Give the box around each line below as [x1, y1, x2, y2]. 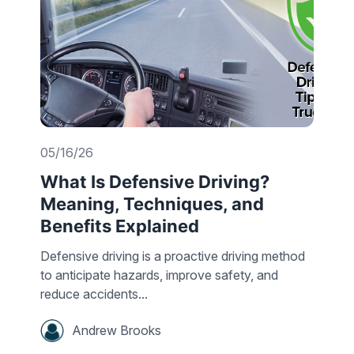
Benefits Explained [40, 215, 199, 236]
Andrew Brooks [72, 322, 161, 339]
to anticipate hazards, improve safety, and [40, 266, 278, 283]
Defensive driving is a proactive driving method [40, 247, 305, 264]
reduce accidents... [40, 285, 148, 302]
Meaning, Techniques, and [40, 193, 264, 214]
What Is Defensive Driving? [40, 171, 269, 192]
